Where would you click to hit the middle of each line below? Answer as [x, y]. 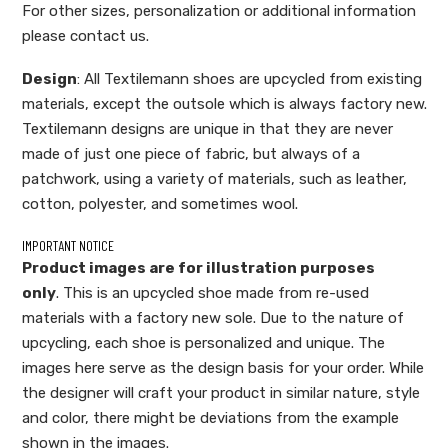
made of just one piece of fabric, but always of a [191, 153]
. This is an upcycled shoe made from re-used [212, 292]
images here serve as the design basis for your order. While [223, 367]
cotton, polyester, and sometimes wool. [160, 203]
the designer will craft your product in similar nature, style [221, 392]
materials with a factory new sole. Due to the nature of [213, 317]
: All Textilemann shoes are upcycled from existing [249, 78]
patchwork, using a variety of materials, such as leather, [214, 178]
